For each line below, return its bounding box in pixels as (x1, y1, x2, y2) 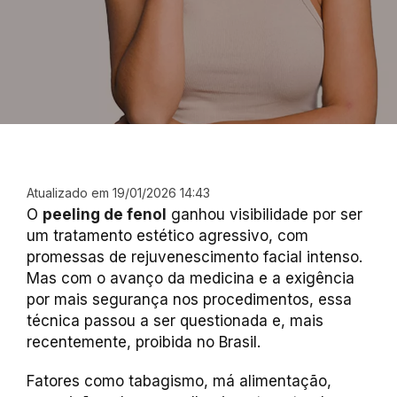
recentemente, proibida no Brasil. (27, 333, 261, 351)
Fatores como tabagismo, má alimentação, (27, 372, 331, 390)
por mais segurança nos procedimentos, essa (27, 291, 352, 308)
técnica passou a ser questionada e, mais (27, 312, 323, 330)
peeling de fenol (43, 206, 167, 223)
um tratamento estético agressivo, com (27, 227, 308, 245)
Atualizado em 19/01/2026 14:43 (27, 185, 210, 200)
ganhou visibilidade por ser (167, 206, 362, 223)
